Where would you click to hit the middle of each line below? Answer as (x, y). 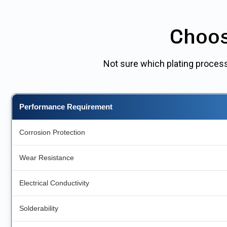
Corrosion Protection (52, 133)
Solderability (39, 209)
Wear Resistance (47, 158)
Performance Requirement (66, 107)
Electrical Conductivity (54, 183)
